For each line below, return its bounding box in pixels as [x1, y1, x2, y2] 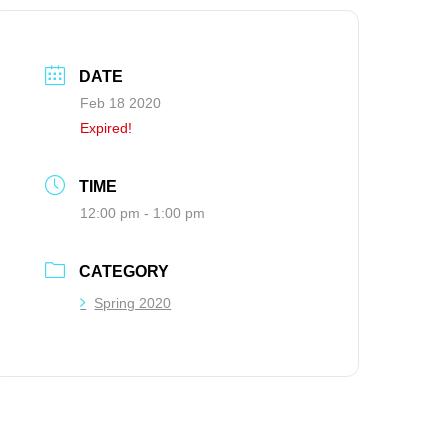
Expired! [80, 120, 133, 137]
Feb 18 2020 [80, 95, 162, 112]
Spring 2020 [94, 295, 172, 312]
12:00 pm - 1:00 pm [80, 205, 206, 222]
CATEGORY [79, 263, 170, 281]
